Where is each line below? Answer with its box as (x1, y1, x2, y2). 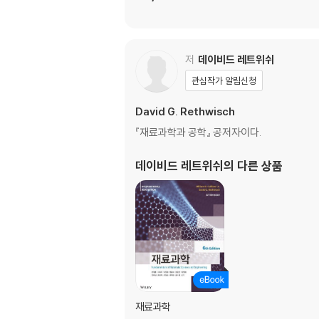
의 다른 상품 (224, 158, 283, 174)
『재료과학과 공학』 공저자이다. (135, 125, 261, 140)
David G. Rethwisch (135, 105, 235, 119)
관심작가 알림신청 (192, 75, 256, 87)
